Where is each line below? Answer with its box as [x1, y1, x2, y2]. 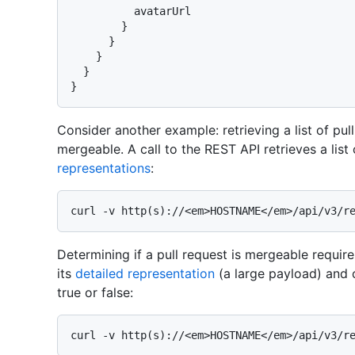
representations [57, 160, 151, 177]
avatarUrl [71, 5, 134, 18]
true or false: [57, 284, 133, 301]
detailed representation [75, 265, 215, 282]
